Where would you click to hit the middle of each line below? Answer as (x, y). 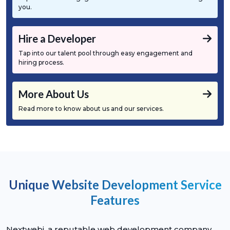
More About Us (54, 94)
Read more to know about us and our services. (91, 108)
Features (115, 200)
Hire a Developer (57, 38)
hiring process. (41, 62)
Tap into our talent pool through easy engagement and (106, 53)
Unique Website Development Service (115, 184)
